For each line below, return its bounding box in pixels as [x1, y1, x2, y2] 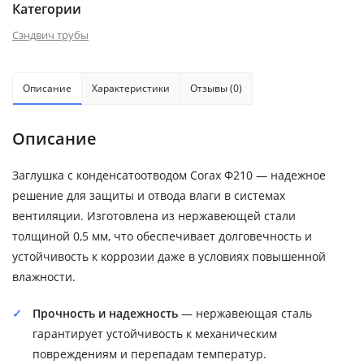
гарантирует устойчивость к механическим [32, 325, 277, 341]
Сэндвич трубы [12, 27, 89, 42]
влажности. [12, 268, 76, 284]
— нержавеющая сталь [178, 305, 312, 321]
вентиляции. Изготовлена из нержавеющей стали [12, 207, 296, 223]
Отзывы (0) [190, 80, 242, 95]
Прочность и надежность [32, 305, 178, 321]
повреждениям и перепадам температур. [32, 345, 266, 362]
